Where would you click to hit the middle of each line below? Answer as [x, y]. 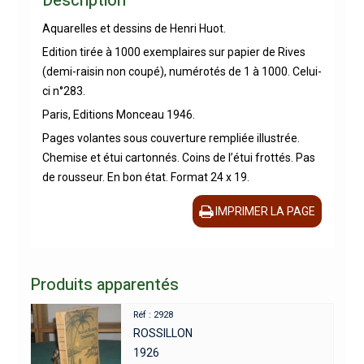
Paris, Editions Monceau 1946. [118, 115]
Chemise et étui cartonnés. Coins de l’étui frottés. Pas [178, 158]
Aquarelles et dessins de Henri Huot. [134, 29]
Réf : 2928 [154, 315]
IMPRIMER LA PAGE [266, 212]
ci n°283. [63, 91]
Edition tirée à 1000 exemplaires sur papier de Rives [173, 52]
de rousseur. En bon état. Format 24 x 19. [145, 178]
